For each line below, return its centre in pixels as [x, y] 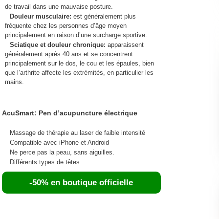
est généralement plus [104, 16]
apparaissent [125, 44]
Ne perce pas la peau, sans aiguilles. [62, 152]
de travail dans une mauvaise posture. [59, 6]
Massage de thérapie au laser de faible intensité [77, 132]
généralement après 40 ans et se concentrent [69, 54]
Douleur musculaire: [41, 16]
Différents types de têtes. [45, 162]
